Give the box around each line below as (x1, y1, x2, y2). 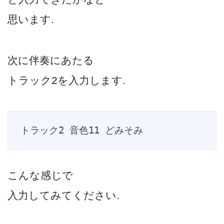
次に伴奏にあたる (7, 54, 94, 66)
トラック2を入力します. (7, 74, 125, 86)
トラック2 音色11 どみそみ (20, 125, 143, 136)
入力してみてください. (7, 189, 119, 201)
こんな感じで (7, 169, 73, 181)
